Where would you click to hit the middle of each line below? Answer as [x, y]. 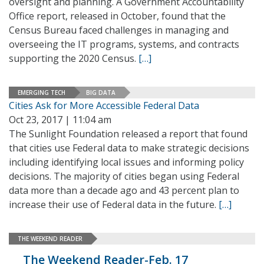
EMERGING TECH [42, 92]
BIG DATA [101, 92]
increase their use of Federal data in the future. [114, 204]
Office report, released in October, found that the [117, 16]
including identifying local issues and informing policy [126, 162]
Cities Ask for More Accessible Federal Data [104, 105]
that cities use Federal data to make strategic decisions [129, 148]
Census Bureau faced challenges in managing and [119, 30]
